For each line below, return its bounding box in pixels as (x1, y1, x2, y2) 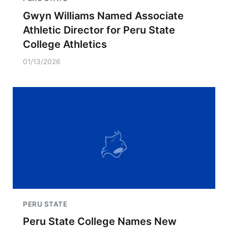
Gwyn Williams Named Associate (23, 10, 184, 22)
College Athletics (23, 38, 107, 50)
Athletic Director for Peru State (23, 24, 175, 36)
